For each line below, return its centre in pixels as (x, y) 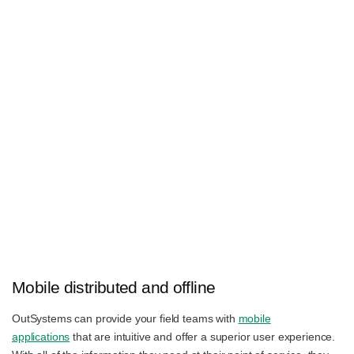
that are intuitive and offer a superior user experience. (203, 337)
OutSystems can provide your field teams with (125, 318)
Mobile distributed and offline (114, 287)
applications (41, 337)
